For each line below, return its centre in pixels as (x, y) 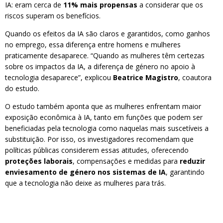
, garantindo (185, 172)
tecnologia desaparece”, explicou (59, 77)
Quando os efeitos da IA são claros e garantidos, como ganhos (108, 34)
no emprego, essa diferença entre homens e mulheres (93, 45)
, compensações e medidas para (126, 161)
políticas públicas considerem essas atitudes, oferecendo (97, 150)
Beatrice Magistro (146, 77)
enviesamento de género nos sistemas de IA (85, 172)
